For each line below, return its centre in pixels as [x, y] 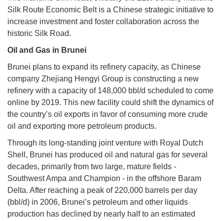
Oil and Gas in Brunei [47, 50]
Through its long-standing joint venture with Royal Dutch [105, 143]
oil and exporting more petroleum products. [82, 126]
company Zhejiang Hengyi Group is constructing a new [103, 78]
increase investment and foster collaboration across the [103, 21]
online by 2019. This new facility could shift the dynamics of [110, 102]
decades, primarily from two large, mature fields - [92, 166]
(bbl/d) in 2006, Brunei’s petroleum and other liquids [98, 202]
